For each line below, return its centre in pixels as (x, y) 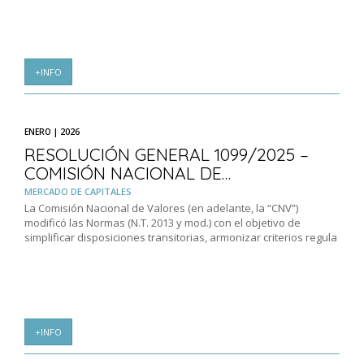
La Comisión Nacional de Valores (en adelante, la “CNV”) (161, 208)
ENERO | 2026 (52, 132)
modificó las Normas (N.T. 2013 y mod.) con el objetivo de (162, 223)
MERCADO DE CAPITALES (78, 192)
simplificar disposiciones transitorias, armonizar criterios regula (181, 238)
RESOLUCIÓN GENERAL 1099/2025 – (167, 155)
